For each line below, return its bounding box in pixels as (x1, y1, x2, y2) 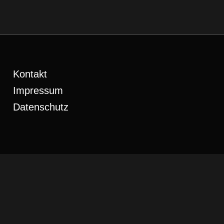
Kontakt (13, 68, 47, 80)
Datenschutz (13, 101, 69, 113)
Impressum (13, 85, 63, 96)
